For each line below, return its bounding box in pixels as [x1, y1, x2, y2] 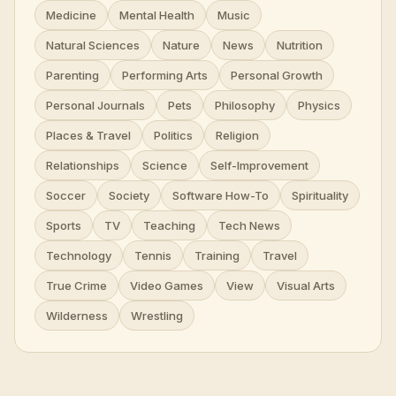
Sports [46, 217, 81, 232]
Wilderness [46, 308, 108, 323]
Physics [298, 97, 340, 112]
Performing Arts [122, 67, 208, 82]
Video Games [130, 278, 203, 293]
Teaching [143, 217, 195, 232]
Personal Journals [46, 97, 145, 112]
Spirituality [292, 187, 348, 202]
